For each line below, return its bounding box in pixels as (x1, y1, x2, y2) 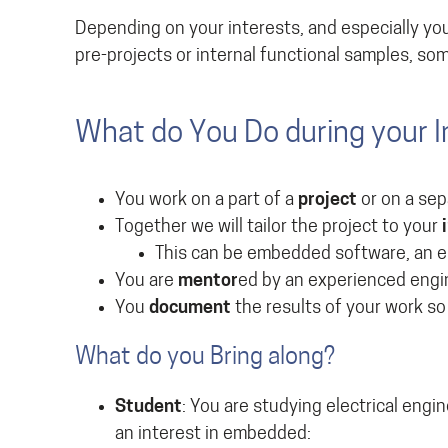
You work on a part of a (115, 191, 298, 210)
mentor (178, 272, 238, 291)
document (149, 299, 231, 318)
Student (115, 398, 182, 417)
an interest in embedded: (115, 425, 311, 444)
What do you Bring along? (75, 346, 335, 370)
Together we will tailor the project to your (115, 218, 442, 237)
